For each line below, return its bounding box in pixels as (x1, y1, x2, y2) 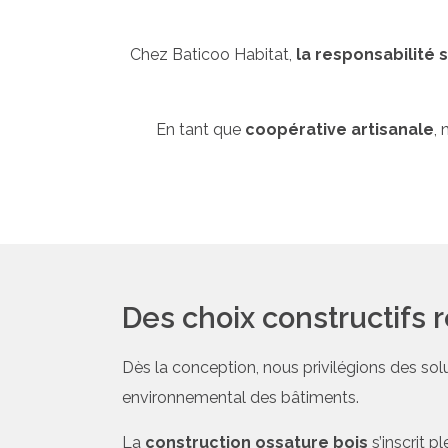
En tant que (156, 119, 245, 139)
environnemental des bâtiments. (122, 388, 359, 408)
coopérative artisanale (245, 119, 434, 139)
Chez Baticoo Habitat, (129, 45, 296, 65)
